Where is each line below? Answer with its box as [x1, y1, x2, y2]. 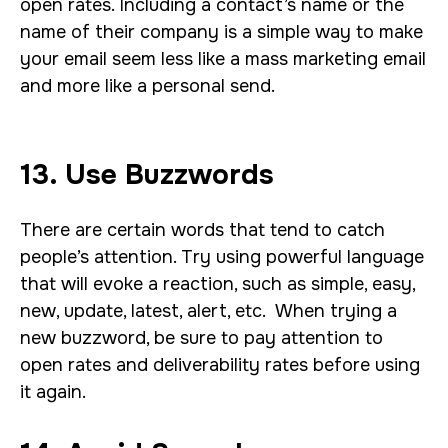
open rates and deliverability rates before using [20, 354, 420, 376]
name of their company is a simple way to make [20, 21, 423, 43]
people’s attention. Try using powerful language [20, 246, 424, 268]
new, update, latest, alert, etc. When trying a [20, 300, 397, 322]
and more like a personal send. [20, 75, 275, 97]
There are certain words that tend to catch [20, 219, 385, 241]
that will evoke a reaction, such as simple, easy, [20, 273, 415, 295]
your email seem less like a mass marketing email [20, 48, 426, 70]
